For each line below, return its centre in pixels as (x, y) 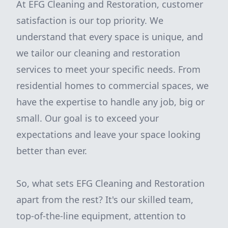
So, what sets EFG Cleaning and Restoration (110, 183)
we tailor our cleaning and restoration (98, 53)
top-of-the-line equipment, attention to (101, 216)
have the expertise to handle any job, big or (110, 102)
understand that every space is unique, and (110, 37)
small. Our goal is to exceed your (88, 118)
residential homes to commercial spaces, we (112, 85)
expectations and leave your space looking (108, 134)
